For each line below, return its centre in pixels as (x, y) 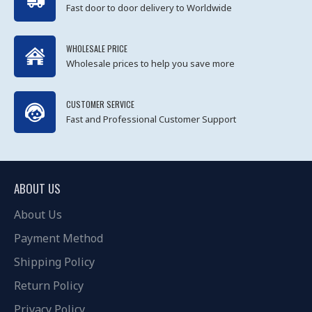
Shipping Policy (54, 262)
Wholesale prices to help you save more (150, 63)
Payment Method (58, 238)
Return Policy (49, 285)
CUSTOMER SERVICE (100, 104)
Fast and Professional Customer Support (151, 119)
